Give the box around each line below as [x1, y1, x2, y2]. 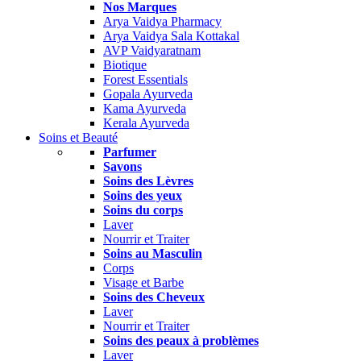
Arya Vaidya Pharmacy [103, 15, 222, 28]
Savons [103, 160, 142, 173]
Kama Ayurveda [103, 102, 186, 115]
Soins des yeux [103, 189, 182, 202]
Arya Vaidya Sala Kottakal [103, 29, 239, 43]
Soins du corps [103, 203, 183, 217]
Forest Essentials [103, 73, 188, 86]
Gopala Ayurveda [103, 87, 193, 101]
